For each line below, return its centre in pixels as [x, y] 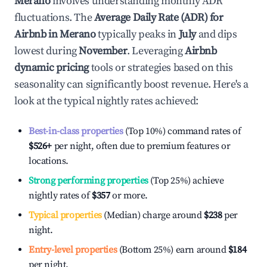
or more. [129, 195]
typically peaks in [136, 34]
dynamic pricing [52, 68]
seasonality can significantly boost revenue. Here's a [131, 84]
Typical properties [65, 215]
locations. [49, 161]
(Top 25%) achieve [186, 181]
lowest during [47, 51]
